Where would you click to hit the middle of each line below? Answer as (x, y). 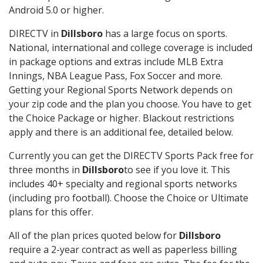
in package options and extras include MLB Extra (116, 62)
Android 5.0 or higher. (56, 10)
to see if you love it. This (177, 170)
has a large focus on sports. (165, 34)
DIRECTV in (35, 34)
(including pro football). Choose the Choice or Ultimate (129, 198)
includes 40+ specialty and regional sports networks (123, 184)
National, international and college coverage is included (131, 48)
